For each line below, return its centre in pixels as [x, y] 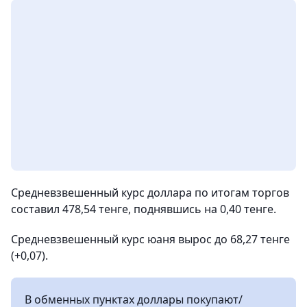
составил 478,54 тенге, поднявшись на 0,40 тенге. [144, 209]
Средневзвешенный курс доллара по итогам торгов [150, 193]
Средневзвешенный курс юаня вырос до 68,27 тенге [150, 240]
